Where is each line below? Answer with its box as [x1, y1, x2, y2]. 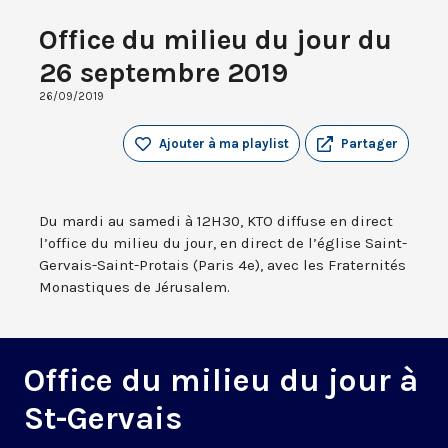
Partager [341, 136, 398, 152]
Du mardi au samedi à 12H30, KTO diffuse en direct [39, 212, 393, 231]
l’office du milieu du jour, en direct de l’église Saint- [39, 234, 407, 253]
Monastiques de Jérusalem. [39, 278, 230, 297]
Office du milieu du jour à [24, 362, 418, 400]
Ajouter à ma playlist [159, 136, 289, 152]
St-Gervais [24, 400, 182, 438]
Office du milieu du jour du [39, 23, 392, 57]
